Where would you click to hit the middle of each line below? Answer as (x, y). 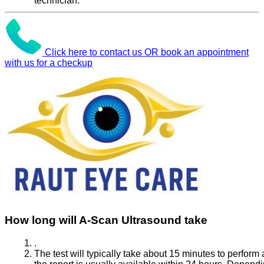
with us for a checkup (49, 63)
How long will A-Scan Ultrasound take (106, 220)
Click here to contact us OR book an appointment (147, 52)
